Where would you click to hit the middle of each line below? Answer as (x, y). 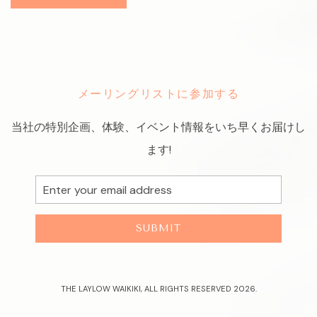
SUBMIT (158, 228)
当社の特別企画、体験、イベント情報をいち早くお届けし (158, 127)
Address (53, 204)
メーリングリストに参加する (158, 94)
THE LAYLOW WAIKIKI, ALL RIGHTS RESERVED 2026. (158, 289)
